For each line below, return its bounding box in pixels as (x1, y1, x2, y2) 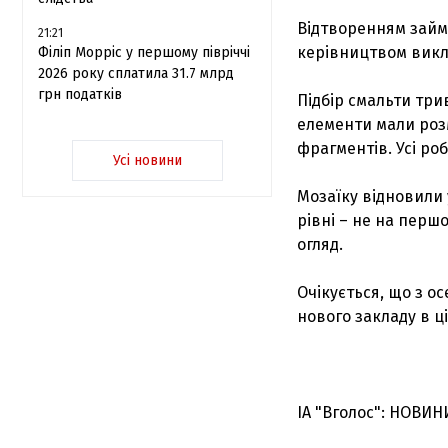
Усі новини (112, 152, 182, 169)
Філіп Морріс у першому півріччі (38, 44, 250, 61)
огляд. (297, 235, 343, 254)
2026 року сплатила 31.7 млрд (38, 65, 234, 82)
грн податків (38, 86, 122, 103)
